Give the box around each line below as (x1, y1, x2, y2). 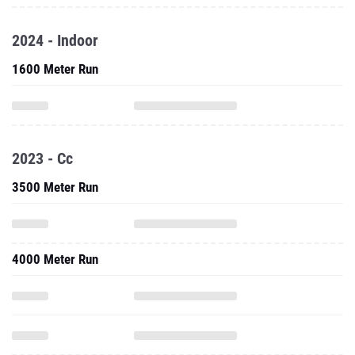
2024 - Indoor (12, 31, 98, 50)
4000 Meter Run (12, 251, 98, 267)
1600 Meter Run (12, 61, 98, 77)
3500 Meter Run (12, 179, 98, 195)
